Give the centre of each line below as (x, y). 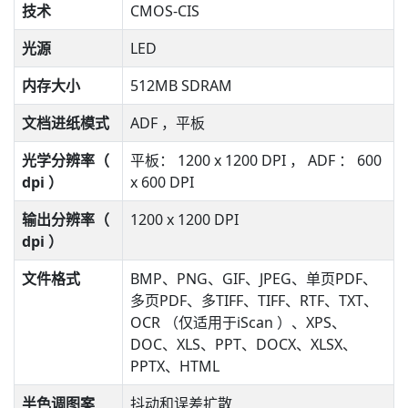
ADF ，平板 (168, 123)
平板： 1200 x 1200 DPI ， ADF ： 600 (256, 160)
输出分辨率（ (66, 219)
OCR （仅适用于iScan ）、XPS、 (238, 322)
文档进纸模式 (66, 123)
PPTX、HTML (175, 366)
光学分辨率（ (66, 160)
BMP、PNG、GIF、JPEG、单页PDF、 (254, 279)
